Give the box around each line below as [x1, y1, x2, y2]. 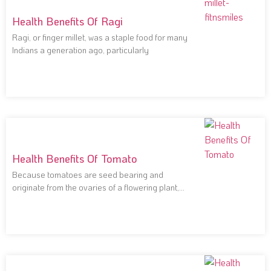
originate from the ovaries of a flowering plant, [12, 181, 179, 194]
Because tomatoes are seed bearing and [12, 169, 163, 181]
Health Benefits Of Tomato [12, 151, 137, 166]
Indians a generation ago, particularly [12, 44, 149, 56]
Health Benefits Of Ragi [12, 14, 123, 29]
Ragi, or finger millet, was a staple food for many [12, 31, 188, 44]
